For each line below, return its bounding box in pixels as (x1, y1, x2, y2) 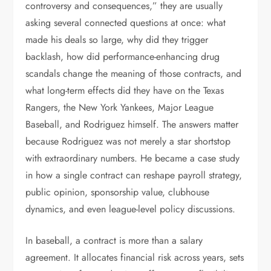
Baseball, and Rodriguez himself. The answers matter (25, 117, 239, 131)
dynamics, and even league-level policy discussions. (25, 202, 236, 216)
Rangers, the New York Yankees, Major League (25, 100, 214, 114)
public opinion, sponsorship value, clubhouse (25, 185, 210, 199)
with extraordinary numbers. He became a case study (25, 151, 240, 165)
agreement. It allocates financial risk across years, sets (25, 250, 244, 264)
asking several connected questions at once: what (25, 16, 226, 30)
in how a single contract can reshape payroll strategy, (25, 168, 243, 182)
